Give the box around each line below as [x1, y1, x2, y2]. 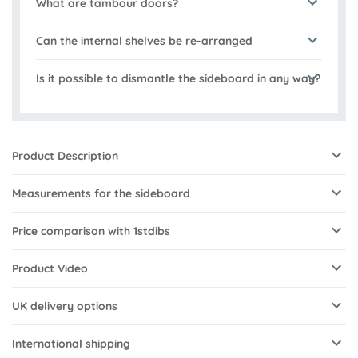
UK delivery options [12, 299, 117, 314]
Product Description [12, 149, 118, 164]
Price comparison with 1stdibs [12, 224, 170, 239]
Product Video [12, 261, 88, 276]
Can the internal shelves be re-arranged [36, 34, 253, 49]
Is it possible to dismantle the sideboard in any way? [36, 71, 320, 86]
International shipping [12, 336, 130, 352]
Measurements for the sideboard [12, 186, 190, 201]
